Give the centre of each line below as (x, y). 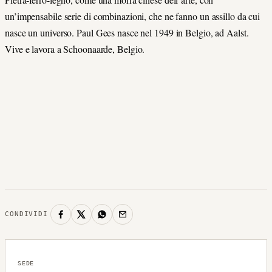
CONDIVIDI (26, 214)
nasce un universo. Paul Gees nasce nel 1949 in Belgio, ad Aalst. (127, 32)
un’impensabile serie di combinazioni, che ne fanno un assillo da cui (133, 16)
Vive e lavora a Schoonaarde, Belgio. (76, 49)
